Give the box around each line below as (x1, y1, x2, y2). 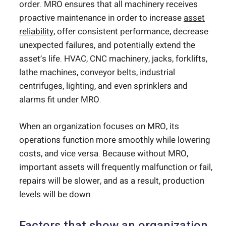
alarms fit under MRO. (19, 93, 101, 106)
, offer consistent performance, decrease (53, 25, 208, 38)
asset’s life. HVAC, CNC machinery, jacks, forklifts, (19, 52, 207, 66)
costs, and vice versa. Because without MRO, (19, 147, 188, 160)
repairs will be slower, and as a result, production (19, 174, 204, 187)
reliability (19, 25, 53, 38)
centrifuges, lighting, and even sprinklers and (19, 80, 188, 93)
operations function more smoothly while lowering (19, 133, 210, 146)
